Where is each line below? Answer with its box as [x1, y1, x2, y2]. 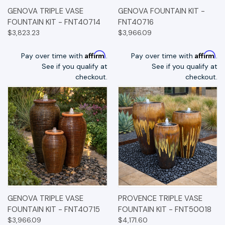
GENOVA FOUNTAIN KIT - [118, 6, 205, 16]
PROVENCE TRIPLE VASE [118, 193, 202, 204]
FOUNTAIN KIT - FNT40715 [8, 204, 100, 215]
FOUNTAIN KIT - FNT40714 [8, 17, 100, 27]
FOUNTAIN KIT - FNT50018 [118, 204, 211, 215]
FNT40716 [118, 17, 154, 27]
